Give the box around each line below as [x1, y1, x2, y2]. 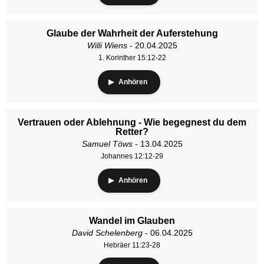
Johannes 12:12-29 [101, 152, 163, 160]
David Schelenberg [71, 228, 143, 237]
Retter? [115, 127, 148, 137]
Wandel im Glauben [89, 216, 175, 226]
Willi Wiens [87, 41, 127, 50]
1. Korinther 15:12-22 [98, 54, 166, 62]
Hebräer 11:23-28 [104, 241, 160, 249]
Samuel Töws [81, 139, 133, 148]
